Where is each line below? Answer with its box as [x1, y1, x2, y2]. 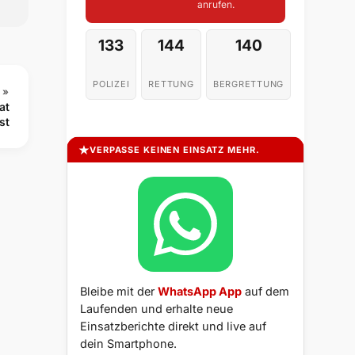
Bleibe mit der [80, 284, 158, 299]
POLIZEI [93, 78, 130, 90]
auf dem [242, 284, 289, 299]
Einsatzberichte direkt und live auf [80, 319, 266, 334]
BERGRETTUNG [212, 78, 284, 90]
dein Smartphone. [80, 337, 177, 351]
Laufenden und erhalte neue [80, 302, 233, 316]
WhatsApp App [158, 284, 242, 299]
